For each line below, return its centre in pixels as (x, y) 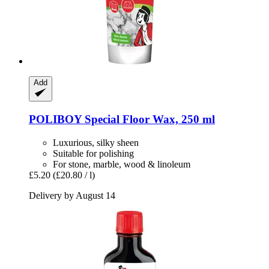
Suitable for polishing (93, 153)
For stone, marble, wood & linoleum (122, 164)
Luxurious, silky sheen (96, 142)
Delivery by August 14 (72, 195)
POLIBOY (55, 119)
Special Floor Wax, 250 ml (148, 119)
